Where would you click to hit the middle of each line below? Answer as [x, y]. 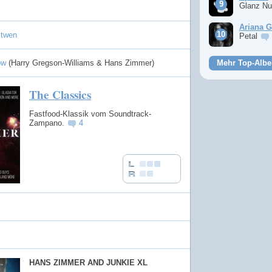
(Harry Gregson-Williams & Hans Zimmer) [81, 63]
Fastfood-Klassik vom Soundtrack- [90, 114]
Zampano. [48, 123]
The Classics [60, 95]
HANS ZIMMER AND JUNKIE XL [88, 263]
